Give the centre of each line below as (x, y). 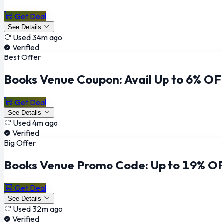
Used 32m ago (38, 208)
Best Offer (22, 57)
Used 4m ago (35, 123)
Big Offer (20, 142)
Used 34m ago (38, 37)
